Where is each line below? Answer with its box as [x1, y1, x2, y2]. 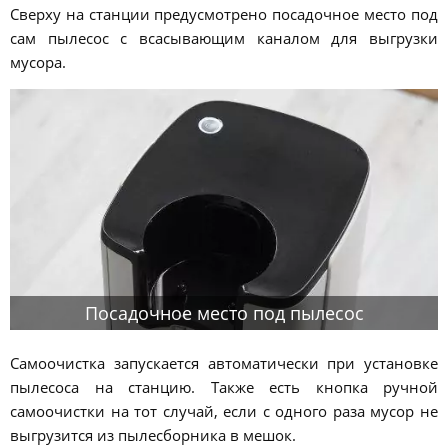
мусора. [10, 51, 66, 72]
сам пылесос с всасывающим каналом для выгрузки [10, 27, 438, 48]
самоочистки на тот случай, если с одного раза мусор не [10, 400, 438, 421]
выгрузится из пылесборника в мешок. [10, 424, 296, 445]
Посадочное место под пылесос [84, 300, 364, 325]
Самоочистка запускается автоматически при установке [10, 352, 438, 373]
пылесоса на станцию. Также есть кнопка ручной [10, 376, 438, 397]
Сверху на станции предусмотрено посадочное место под [10, 3, 438, 24]
